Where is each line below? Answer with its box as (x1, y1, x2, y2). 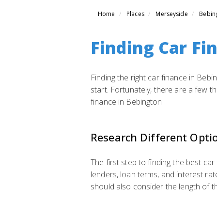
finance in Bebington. (91, 96, 164, 107)
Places (126, 10, 144, 18)
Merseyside (155, 10, 188, 18)
